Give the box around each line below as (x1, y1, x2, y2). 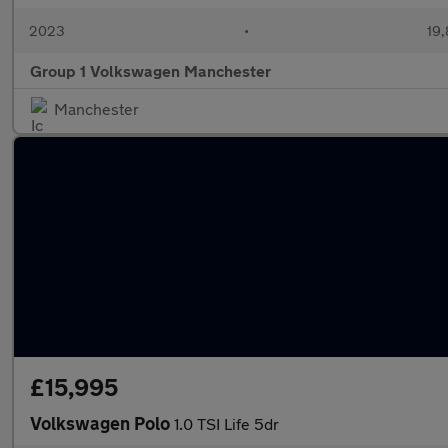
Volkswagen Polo (30, 412, 174, 434)
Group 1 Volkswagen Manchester (30, 61, 271, 80)
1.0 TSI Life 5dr (174, 414, 279, 433)
